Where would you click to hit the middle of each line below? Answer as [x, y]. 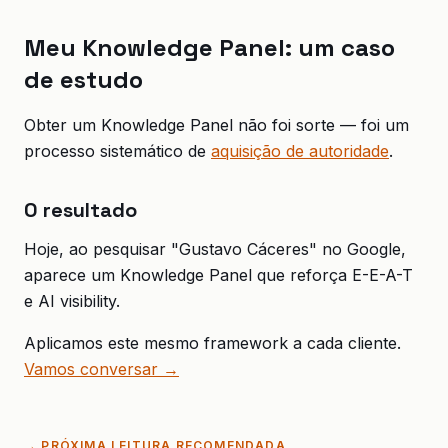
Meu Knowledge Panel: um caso [209, 47]
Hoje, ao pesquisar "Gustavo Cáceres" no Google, [215, 249]
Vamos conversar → [101, 369]
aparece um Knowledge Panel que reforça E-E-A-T [218, 275]
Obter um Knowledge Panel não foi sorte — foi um [216, 125]
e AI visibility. [72, 301]
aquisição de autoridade [300, 151]
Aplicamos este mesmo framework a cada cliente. [212, 343]
